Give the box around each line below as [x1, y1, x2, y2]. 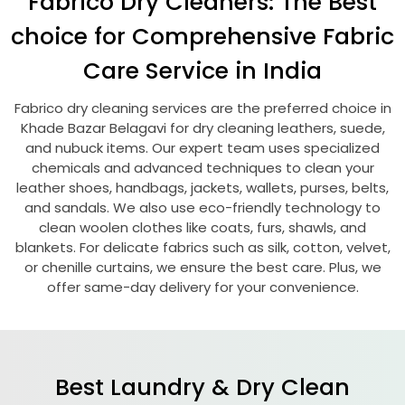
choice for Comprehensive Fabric [11, 20, 394, 52]
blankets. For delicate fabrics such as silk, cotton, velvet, [14, 238, 391, 257]
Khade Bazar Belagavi [20, 118, 170, 137]
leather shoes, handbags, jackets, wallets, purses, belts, [16, 178, 389, 197]
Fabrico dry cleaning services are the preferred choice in [14, 99, 391, 118]
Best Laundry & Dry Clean [55, 371, 350, 403]
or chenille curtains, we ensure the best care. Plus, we [24, 258, 381, 277]
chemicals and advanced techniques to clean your [31, 158, 374, 177]
